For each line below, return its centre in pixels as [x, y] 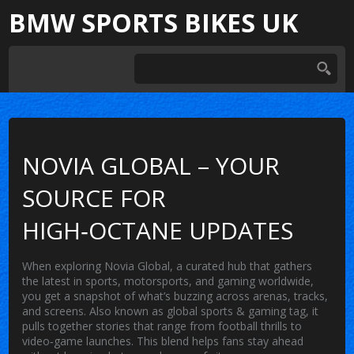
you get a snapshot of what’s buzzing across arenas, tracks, [175, 296]
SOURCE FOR [94, 198]
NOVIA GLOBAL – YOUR [151, 165]
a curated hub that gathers [245, 265]
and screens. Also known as [95, 311]
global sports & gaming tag [237, 311]
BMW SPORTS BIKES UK [154, 23]
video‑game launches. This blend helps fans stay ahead [163, 341]
